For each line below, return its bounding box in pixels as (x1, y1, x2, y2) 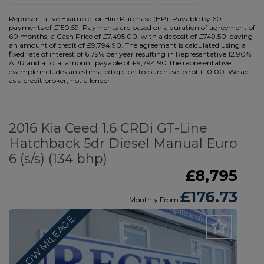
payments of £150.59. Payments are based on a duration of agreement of (9, 23, 255, 32)
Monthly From (129, 195, 179, 204)
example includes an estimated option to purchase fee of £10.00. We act (9, 67, 251, 76)
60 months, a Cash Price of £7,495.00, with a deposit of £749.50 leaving (9, 32, 253, 41)
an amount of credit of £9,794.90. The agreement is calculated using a (9, 41, 246, 49)
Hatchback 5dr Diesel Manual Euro (9, 136, 237, 151)
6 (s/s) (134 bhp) (9, 151, 107, 167)
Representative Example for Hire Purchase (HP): (9, 14, 170, 23)
